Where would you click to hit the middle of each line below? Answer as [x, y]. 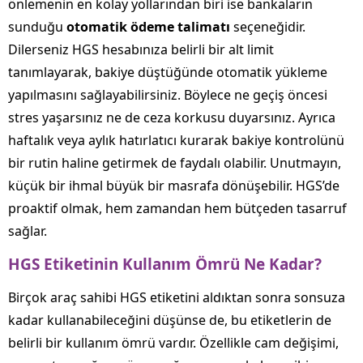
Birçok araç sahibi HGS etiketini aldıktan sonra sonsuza [177, 297]
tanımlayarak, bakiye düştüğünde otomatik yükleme [168, 72]
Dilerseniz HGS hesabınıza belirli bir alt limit [141, 49]
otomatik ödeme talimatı [148, 26]
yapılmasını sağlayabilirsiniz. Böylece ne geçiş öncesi [168, 94]
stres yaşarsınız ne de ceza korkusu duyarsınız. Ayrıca [172, 117]
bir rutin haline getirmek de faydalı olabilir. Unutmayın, [175, 162]
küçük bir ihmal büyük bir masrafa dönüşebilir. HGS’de [174, 185]
